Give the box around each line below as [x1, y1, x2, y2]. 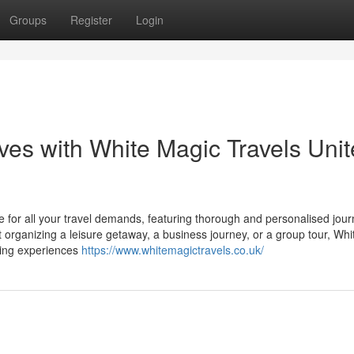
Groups [9, 12, 47, 28]
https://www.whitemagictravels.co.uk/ [81, 242, 264, 258]
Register [70, 12, 112, 28]
